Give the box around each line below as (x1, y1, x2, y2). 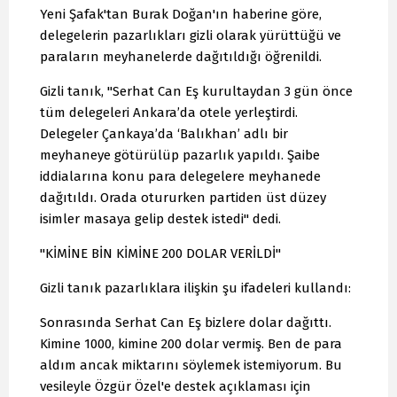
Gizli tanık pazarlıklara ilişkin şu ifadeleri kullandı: (40, 280, 351, 297)
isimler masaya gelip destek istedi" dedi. (40, 211, 281, 228)
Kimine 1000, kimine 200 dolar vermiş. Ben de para (40, 336, 342, 353)
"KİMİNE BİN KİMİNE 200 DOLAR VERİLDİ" (40, 245, 281, 262)
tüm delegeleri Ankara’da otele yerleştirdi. (40, 105, 298, 121)
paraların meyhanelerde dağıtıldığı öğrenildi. (40, 49, 322, 66)
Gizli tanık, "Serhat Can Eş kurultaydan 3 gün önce (40, 83, 353, 100)
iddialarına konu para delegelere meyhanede (40, 168, 321, 185)
